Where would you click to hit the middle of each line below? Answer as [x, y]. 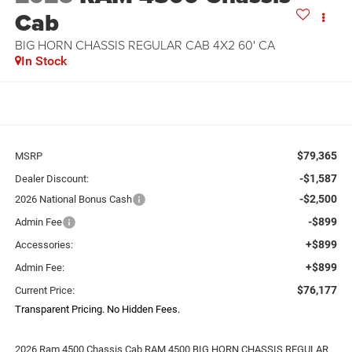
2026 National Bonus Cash [73, 199]
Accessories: [44, 244]
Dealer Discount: [51, 178]
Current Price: [44, 290]
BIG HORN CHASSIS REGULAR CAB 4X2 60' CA [145, 45]
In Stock [44, 61]
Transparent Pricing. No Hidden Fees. [97, 309]
